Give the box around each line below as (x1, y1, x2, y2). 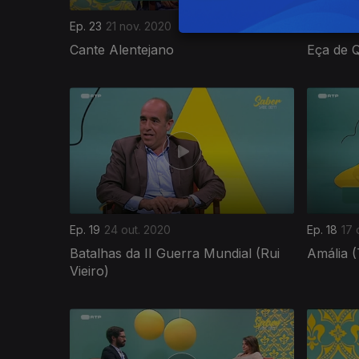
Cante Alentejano (70, 41, 174, 58)
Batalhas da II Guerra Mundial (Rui (70, 244, 280, 261)
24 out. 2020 (104, 222, 171, 236)
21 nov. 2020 (106, 18, 171, 33)
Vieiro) (70, 262, 109, 279)
